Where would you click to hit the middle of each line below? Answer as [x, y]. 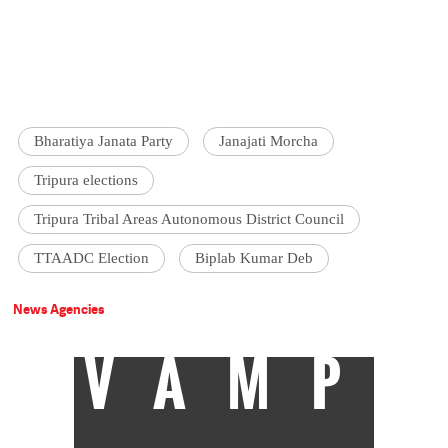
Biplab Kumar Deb [254, 258]
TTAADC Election [92, 258]
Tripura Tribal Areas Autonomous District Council [189, 219]
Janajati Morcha [269, 141]
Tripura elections [86, 180]
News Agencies [59, 309]
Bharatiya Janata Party [104, 141]
